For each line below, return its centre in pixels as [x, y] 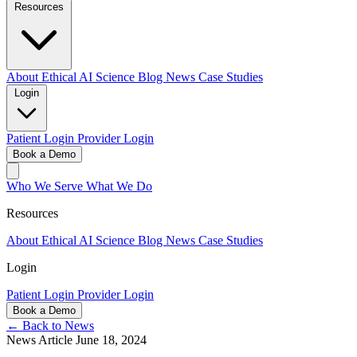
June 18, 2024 [111, 340]
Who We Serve [46, 186]
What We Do [119, 186]
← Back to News [50, 326]
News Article [41, 340]
